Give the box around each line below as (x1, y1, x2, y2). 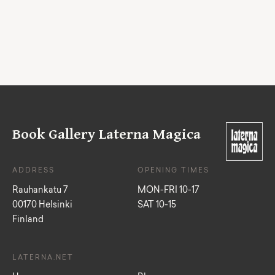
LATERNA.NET (12, 255, 74, 262)
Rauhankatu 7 (12, 187, 68, 196)
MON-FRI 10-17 (137, 187, 199, 196)
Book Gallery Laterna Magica (12, 126, 201, 144)
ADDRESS (12, 168, 55, 175)
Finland (12, 216, 44, 225)
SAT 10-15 (137, 201, 176, 211)
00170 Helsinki (12, 201, 72, 211)
